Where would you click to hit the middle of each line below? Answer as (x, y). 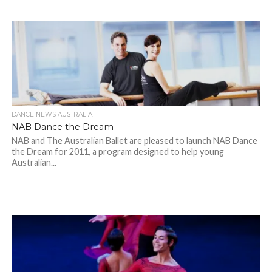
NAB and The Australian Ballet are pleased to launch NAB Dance (134, 141)
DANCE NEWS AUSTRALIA (52, 115)
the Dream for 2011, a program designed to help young (117, 152)
